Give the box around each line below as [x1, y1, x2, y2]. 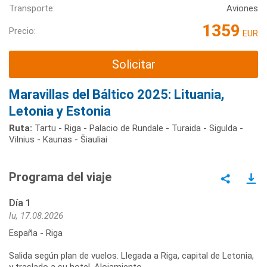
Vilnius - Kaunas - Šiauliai [9, 133, 107, 145]
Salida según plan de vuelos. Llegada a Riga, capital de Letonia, [9, 250, 254, 261]
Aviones [226, 3, 258, 14]
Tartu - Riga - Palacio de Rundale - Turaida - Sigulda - [32, 122, 243, 133]
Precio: [9, 25, 36, 36]
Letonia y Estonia [9, 103, 111, 119]
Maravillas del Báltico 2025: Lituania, [9, 86, 224, 102]
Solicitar [111, 57, 156, 72]
